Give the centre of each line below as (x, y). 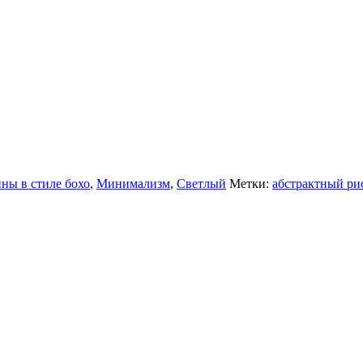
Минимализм (133, 183)
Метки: (251, 183)
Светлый (201, 183)
